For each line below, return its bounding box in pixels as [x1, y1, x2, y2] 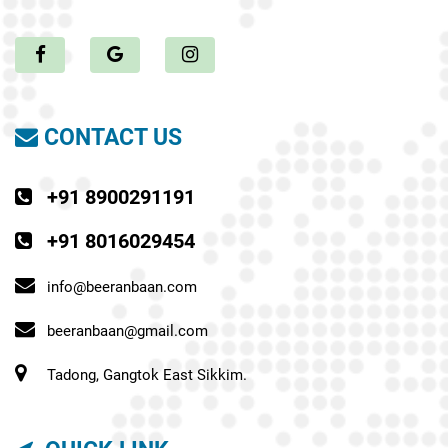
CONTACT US [38, 124, 182, 152]
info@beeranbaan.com [47, 278, 197, 297]
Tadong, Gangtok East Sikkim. [47, 366, 247, 385]
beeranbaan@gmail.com [47, 322, 208, 341]
